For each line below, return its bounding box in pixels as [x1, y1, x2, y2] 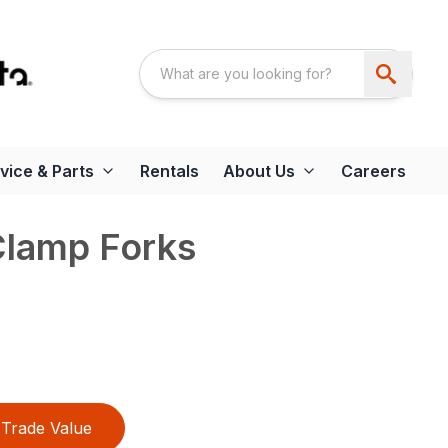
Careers [341, 161, 406, 182]
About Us [223, 161, 295, 182]
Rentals [140, 161, 199, 182]
